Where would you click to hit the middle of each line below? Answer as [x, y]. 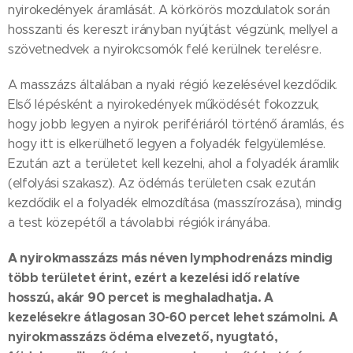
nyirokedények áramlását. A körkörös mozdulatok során [169, 10]
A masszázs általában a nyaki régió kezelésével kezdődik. [173, 85]
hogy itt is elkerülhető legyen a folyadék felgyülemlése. [167, 144]
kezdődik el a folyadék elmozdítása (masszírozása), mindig [175, 203]
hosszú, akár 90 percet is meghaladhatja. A [141, 298]
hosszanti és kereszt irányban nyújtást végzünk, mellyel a [173, 30]
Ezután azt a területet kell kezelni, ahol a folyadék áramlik [173, 164]
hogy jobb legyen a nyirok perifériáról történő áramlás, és [176, 124]
